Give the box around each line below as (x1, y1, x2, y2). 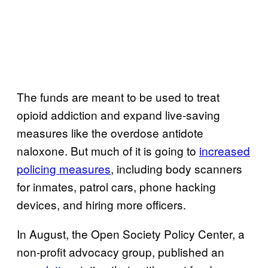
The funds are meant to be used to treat (17, 88, 220, 105)
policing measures (17, 160, 111, 176)
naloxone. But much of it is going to (17, 142, 199, 159)
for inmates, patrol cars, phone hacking (17, 178, 216, 194)
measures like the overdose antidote (17, 124, 203, 141)
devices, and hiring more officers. (17, 196, 186, 212)
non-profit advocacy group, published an (17, 243, 224, 260)
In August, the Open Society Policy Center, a (17, 225, 245, 242)
